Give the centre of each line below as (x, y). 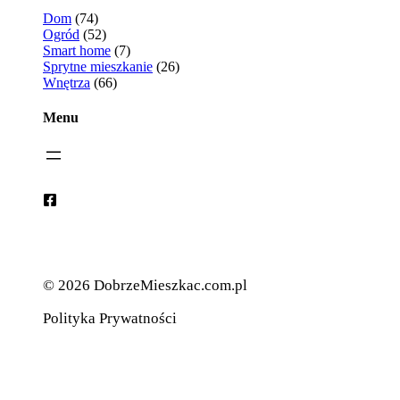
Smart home (77, 50)
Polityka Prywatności (110, 319)
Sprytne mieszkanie (98, 66)
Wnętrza (67, 82)
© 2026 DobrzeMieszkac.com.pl (145, 286)
